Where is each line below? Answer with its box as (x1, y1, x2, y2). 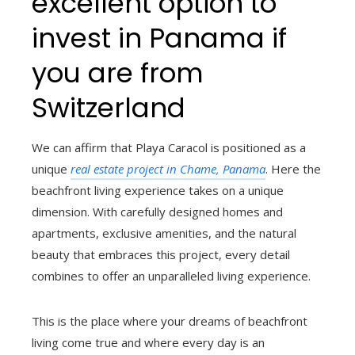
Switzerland (32, 89, 185, 128)
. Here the (265, 161, 321, 177)
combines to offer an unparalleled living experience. (32, 268, 311, 284)
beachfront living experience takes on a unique (32, 182, 284, 199)
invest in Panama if (32, 19, 287, 58)
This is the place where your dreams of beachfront (32, 313, 307, 330)
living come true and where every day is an (32, 334, 265, 351)
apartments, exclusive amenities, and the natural (32, 225, 296, 242)
